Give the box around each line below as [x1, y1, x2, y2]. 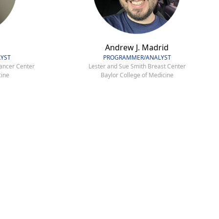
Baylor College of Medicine [100, 70, 174, 79]
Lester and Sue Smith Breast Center [88, 62, 186, 70]
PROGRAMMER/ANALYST [103, 53, 171, 62]
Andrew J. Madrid [105, 42, 169, 53]
